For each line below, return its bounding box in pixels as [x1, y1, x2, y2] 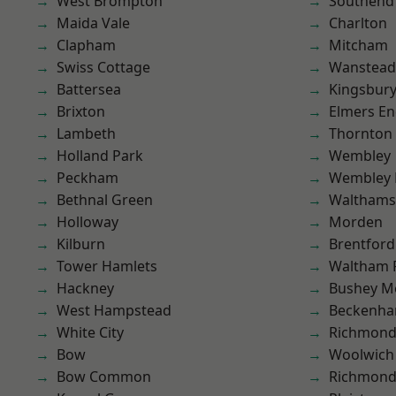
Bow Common [57, 367, 151, 386]
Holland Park [57, 146, 143, 165]
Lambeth [57, 124, 116, 143]
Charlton [329, 13, 387, 33]
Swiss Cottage [57, 57, 150, 77]
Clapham [57, 35, 116, 55]
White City [57, 323, 124, 342]
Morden [329, 212, 383, 232]
